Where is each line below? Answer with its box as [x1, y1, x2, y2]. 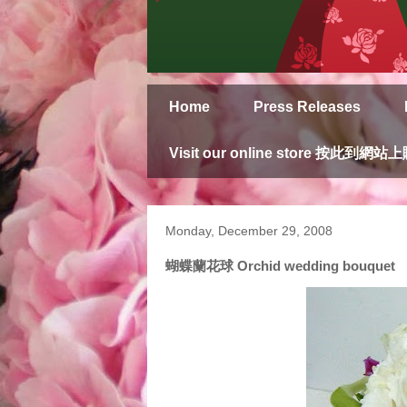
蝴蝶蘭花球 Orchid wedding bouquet [165, 258, 395, 273]
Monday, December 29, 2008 [165, 223, 333, 238]
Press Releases [253, 99, 361, 114]
